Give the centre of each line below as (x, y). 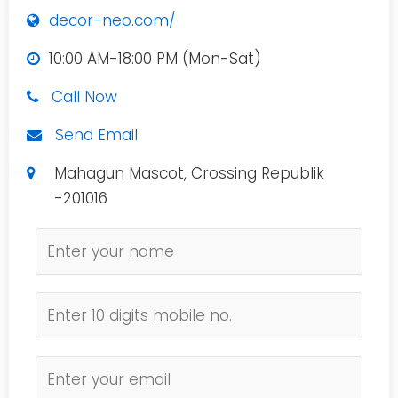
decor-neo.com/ (112, 20)
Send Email (96, 135)
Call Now (84, 97)
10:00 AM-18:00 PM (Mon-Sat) (153, 59)
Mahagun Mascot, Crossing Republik (190, 173)
